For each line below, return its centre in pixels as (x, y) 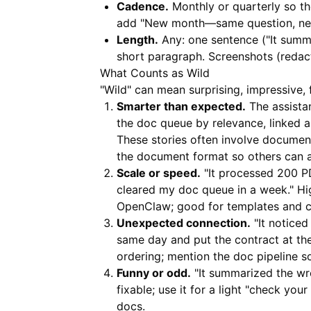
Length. (137, 40)
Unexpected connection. (184, 223)
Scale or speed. (159, 173)
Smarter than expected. (181, 106)
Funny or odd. (154, 273)
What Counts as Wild (155, 73)
